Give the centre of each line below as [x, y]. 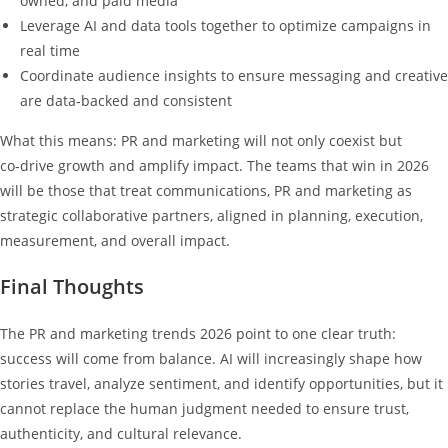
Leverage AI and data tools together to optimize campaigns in [225, 25]
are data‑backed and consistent [126, 100]
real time [50, 50]
